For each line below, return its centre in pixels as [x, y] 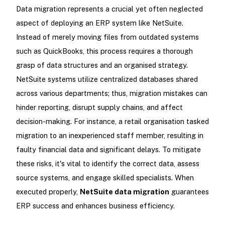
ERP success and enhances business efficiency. [95, 206]
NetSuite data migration [124, 192]
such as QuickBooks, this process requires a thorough [104, 51]
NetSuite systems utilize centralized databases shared [107, 79]
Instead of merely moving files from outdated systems [107, 37]
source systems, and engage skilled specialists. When [105, 178]
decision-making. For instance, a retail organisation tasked [112, 122]
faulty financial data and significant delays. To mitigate [108, 150]
